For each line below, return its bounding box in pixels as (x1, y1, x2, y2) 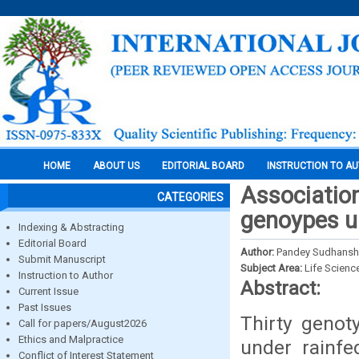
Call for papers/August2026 (18, 317, 147, 329)
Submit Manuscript (18, 253, 106, 265)
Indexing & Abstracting (18, 221, 124, 233)
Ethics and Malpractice (18, 333, 123, 345)
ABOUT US (93, 160, 139, 171)
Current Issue (18, 285, 79, 297)
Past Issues (18, 301, 71, 313)
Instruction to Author (18, 269, 113, 281)
